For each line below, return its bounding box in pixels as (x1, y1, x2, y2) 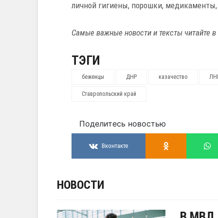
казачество (159, 73, 187, 80)
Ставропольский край (82, 90, 136, 97)
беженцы (82, 73, 104, 80)
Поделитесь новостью (79, 118, 166, 128)
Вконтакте (102, 142, 128, 150)
